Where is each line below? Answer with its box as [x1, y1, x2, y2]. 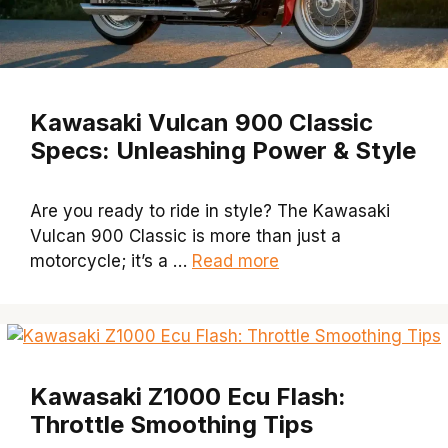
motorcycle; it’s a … [30, 251, 192, 272]
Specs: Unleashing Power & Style [30, 136, 416, 166]
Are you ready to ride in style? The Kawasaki [30, 201, 390, 222]
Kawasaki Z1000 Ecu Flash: [30, 382, 346, 412]
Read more [192, 251, 279, 272]
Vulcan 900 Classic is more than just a [30, 226, 341, 247]
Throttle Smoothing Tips [30, 410, 313, 440]
